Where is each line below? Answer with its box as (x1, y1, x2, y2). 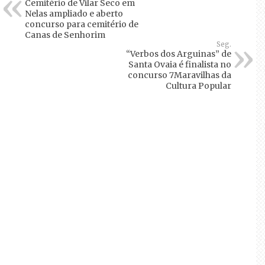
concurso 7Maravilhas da (127, 70, 231, 81)
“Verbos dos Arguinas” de (125, 49, 231, 60)
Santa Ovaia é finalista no (128, 59, 231, 70)
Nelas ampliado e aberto (25, 8, 124, 20)
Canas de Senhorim (25, 30, 106, 41)
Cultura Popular (165, 80, 231, 92)
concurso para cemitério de (25, 19, 139, 30)
